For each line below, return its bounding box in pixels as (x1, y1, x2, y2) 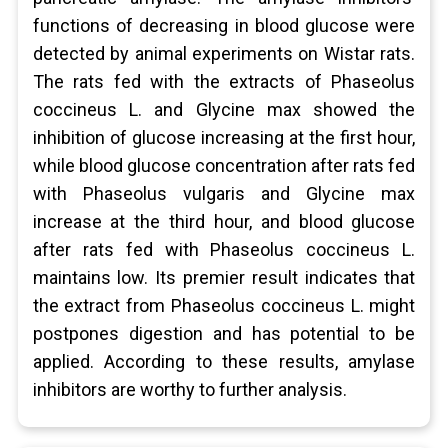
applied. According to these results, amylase (32, 351, 416, 372)
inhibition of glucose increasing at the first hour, (32, 127, 416, 148)
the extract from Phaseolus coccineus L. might (32, 295, 416, 316)
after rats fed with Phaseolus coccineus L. (32, 239, 416, 260)
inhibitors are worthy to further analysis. (32, 379, 347, 400)
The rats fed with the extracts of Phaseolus (32, 71, 416, 92)
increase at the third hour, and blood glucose (32, 211, 416, 232)
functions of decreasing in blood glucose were (32, 15, 416, 36)
